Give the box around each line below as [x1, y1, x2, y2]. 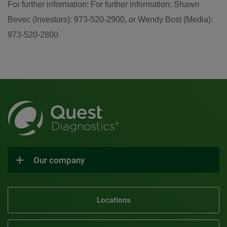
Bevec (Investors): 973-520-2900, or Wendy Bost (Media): [8, 15, 213, 24]
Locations [96, 196, 131, 205]
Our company [33, 155, 85, 165]
